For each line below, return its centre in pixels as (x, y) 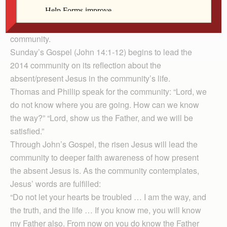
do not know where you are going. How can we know (105, 105)
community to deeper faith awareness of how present (104, 157)
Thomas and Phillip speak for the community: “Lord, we (108, 91)
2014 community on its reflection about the (86, 65)
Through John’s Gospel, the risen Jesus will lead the (104, 144)
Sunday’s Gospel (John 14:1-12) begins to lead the (101, 52)
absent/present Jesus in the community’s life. (90, 78)
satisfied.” (27, 131)
